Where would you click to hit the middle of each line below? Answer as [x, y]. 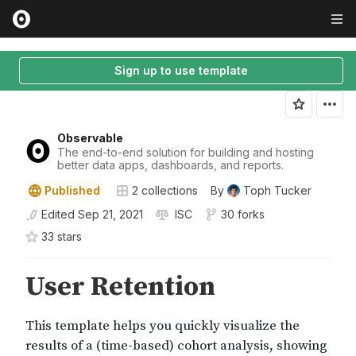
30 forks [243, 214]
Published [72, 190]
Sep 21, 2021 [110, 214]
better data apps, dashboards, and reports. [170, 165]
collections [168, 190]
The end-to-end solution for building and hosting [186, 152]
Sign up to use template [181, 70]
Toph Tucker [277, 190]
